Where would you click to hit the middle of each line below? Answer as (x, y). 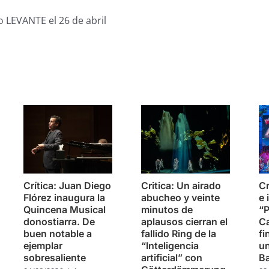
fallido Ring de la (179, 234)
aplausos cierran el (185, 222)
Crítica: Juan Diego (68, 186)
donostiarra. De (59, 222)
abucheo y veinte (181, 198)
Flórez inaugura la (65, 198)
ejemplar (43, 246)
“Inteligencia (170, 246)
